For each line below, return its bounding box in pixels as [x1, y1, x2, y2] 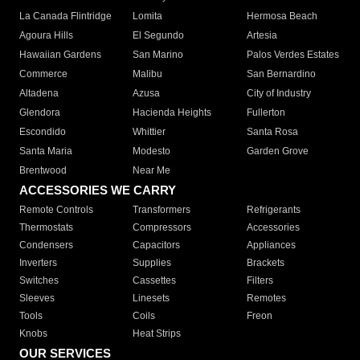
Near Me [133, 165, 171, 177]
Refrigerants [246, 204, 301, 216]
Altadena [19, 88, 59, 100]
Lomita [133, 10, 163, 22]
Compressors [133, 222, 192, 234]
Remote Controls [19, 204, 93, 216]
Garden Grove [246, 145, 309, 157]
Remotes [246, 292, 286, 305]
